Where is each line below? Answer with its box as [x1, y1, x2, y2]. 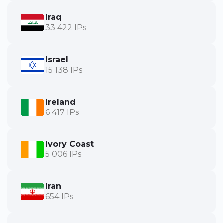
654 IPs [45, 192, 73, 202]
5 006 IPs [45, 149, 81, 159]
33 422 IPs [45, 23, 86, 33]
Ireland [45, 97, 76, 107]
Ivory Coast [45, 139, 94, 149]
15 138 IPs [45, 65, 82, 75]
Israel [45, 55, 68, 65]
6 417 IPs [45, 107, 79, 117]
